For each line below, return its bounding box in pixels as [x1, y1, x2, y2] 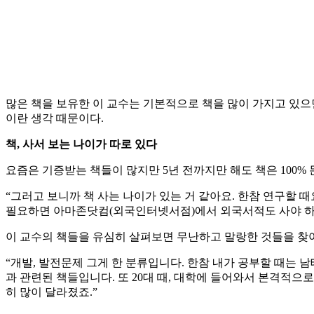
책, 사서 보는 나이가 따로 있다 [6, 138, 157, 151]
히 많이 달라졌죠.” [6, 286, 97, 299]
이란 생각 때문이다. [6, 112, 104, 125]
